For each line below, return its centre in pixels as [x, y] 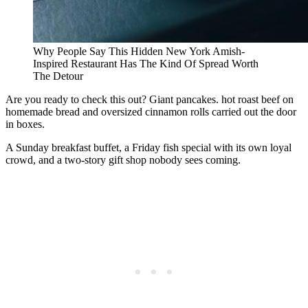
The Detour [58, 76]
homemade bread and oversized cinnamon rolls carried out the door [151, 111]
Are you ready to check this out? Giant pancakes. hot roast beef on [150, 99]
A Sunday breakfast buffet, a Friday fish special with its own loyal [148, 147]
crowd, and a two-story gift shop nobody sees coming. [123, 159]
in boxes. [25, 124]
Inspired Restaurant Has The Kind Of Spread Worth [146, 63]
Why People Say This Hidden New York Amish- [139, 51]
